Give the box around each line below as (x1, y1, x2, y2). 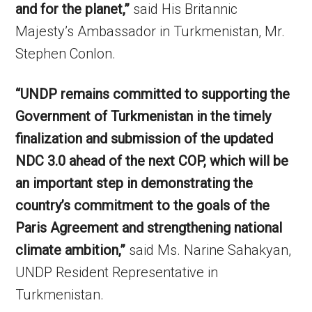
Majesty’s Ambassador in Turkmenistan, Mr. (15, 23, 286, 40)
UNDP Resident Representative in (15, 264, 219, 281)
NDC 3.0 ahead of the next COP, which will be (15, 153, 289, 169)
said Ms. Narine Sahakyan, (125, 242, 292, 258)
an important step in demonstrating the (15, 175, 253, 192)
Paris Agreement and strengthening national (15, 219, 283, 236)
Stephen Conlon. (15, 45, 116, 62)
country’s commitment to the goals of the (15, 197, 270, 214)
